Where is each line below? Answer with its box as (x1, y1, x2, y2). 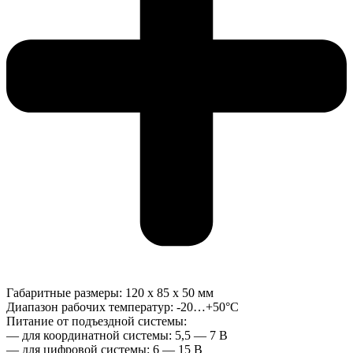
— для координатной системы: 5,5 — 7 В (6, 329, 228, 343)
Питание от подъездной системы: (6, 314, 187, 329)
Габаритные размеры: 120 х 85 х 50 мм (6, 286, 214, 300)
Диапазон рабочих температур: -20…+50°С (6, 300, 239, 314)
